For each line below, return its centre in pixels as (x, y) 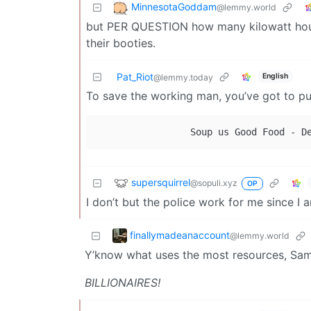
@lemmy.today (183, 77)
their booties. (121, 43)
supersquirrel (161, 182)
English (275, 76)
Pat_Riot (135, 76)
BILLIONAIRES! (123, 282)
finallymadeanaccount (180, 235)
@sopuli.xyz (214, 183)
